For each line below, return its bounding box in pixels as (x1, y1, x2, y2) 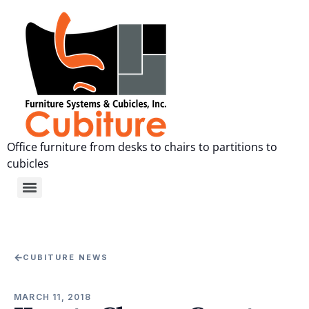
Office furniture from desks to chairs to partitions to (7, 139, 277, 154)
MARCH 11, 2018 (14, 292, 91, 302)
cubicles (7, 156, 49, 171)
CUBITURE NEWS (23, 252, 108, 262)
